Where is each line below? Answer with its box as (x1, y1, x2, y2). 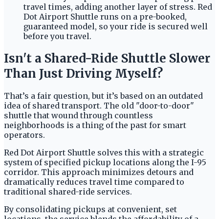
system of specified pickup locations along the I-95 (4, 157, 206, 168)
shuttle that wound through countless (4, 110, 153, 121)
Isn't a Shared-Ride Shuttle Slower (4, 51, 210, 66)
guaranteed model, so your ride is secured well (23, 22, 208, 32)
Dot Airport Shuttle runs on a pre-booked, (23, 12, 187, 22)
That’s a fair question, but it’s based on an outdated (4, 91, 203, 101)
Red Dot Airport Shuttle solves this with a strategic (4, 148, 204, 158)
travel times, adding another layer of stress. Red (23, 2, 212, 12)
